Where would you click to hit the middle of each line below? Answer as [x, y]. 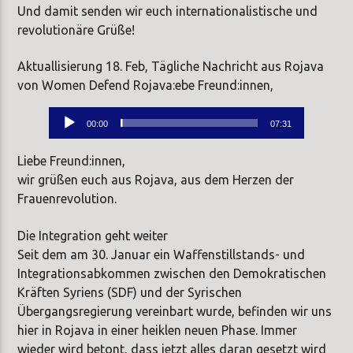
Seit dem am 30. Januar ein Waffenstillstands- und [162, 254]
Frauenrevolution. [67, 199]
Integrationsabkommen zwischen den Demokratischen [172, 273]
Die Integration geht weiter [93, 235]
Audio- [68, 116]
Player [66, 135]
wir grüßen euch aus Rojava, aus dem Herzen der [156, 180]
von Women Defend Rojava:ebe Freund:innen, [146, 85]
